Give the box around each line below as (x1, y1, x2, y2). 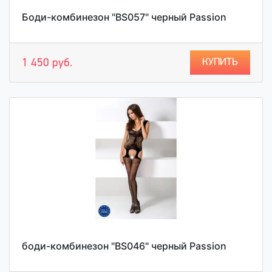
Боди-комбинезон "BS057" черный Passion (22, 11, 226, 23)
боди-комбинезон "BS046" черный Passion (22, 240, 226, 252)
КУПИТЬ (202, 57, 238, 67)
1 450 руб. (22, 58, 72, 69)
